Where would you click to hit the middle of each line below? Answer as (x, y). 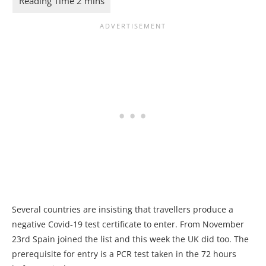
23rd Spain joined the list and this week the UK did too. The (130, 239)
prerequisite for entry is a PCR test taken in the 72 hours (124, 254)
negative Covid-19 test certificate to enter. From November (128, 224)
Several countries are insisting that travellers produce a (123, 210)
